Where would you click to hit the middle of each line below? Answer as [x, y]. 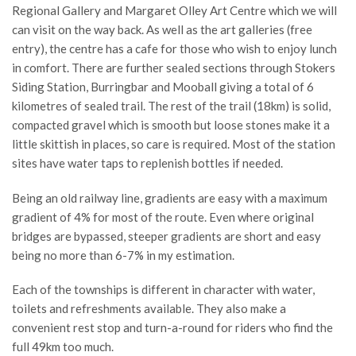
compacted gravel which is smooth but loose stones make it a [171, 125]
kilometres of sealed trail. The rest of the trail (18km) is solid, [171, 106]
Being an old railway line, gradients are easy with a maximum [170, 197]
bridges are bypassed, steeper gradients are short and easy [166, 236]
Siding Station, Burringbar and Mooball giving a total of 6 [163, 87]
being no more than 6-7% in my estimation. [123, 255]
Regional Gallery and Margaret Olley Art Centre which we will [174, 11]
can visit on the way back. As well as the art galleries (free [162, 30]
